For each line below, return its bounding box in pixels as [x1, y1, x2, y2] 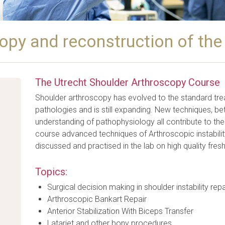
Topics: [35, 166, 68, 178]
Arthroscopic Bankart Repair [47, 194, 147, 204]
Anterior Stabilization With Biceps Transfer [47, 206, 194, 216]
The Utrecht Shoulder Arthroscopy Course [35, 76, 220, 88]
